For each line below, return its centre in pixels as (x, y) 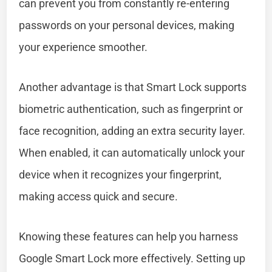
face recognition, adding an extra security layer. (132, 131)
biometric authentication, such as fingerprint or (131, 109)
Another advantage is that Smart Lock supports (133, 87)
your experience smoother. (83, 47)
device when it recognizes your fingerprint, (121, 174)
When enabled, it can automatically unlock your (132, 152)
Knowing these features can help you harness (129, 236)
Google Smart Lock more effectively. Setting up (132, 258)
